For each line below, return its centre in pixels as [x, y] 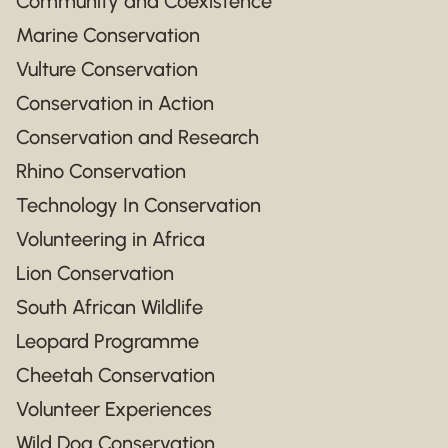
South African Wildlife [109, 306]
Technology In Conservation [138, 204]
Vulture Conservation [107, 68]
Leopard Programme [107, 340]
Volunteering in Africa [110, 238]
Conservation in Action [115, 102]
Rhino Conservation [101, 170]
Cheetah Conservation [115, 374]
